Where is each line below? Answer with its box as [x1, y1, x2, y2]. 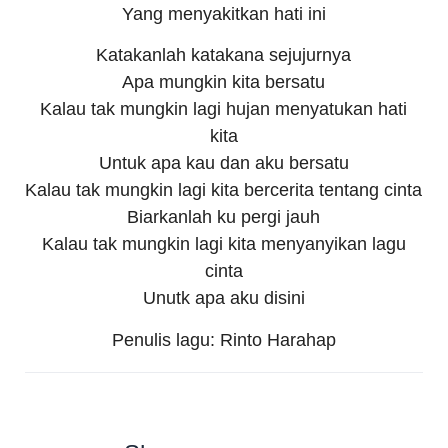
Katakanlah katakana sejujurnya [96, 45, 352, 66]
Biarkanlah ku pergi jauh [127, 207, 321, 228]
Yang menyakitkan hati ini [121, 3, 326, 24]
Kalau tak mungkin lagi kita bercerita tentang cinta [25, 180, 423, 201]
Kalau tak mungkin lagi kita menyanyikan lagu [41, 234, 406, 255]
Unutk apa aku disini [142, 288, 305, 309]
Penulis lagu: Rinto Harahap [111, 329, 336, 350]
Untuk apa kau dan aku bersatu [98, 153, 349, 174]
